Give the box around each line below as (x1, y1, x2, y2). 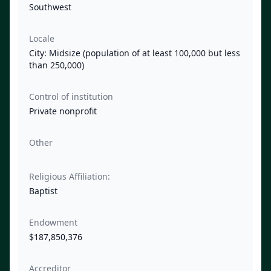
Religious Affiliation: (29, 171, 110, 183)
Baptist (29, 185, 57, 197)
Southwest (29, 1, 71, 13)
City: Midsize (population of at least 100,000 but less (29, 47, 240, 59)
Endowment (29, 217, 77, 229)
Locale (29, 33, 54, 45)
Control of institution (29, 91, 113, 103)
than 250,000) (29, 59, 84, 71)
